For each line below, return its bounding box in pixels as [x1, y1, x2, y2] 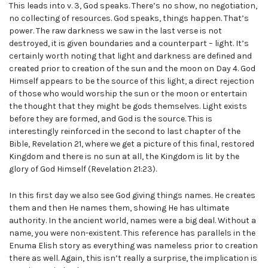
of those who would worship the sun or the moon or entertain [9, 89, 247, 99]
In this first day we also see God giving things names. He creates [9, 190, 255, 201]
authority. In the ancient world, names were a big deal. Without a [9, 215, 256, 226]
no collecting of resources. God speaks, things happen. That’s [9, 13, 249, 24]
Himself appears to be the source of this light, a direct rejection [9, 76, 254, 87]
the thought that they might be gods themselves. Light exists [9, 101, 247, 112]
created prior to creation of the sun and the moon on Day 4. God [9, 63, 255, 74]
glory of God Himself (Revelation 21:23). [9, 164, 157, 175]
